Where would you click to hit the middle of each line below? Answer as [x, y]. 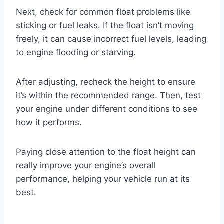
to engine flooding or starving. [76, 53]
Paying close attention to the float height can [106, 152]
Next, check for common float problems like [103, 12]
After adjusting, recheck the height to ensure [106, 82]
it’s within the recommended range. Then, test [108, 96]
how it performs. [49, 123]
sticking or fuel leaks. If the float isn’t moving [105, 26]
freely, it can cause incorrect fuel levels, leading [111, 39]
